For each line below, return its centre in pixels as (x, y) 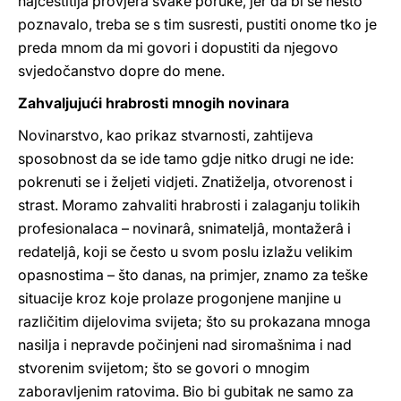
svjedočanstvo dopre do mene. (121, 71)
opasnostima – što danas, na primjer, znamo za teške (193, 275)
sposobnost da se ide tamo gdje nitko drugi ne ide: (186, 158)
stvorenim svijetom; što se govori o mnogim (164, 368)
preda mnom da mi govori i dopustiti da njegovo (178, 47)
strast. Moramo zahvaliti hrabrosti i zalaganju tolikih (189, 205)
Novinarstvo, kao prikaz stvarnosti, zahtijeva (166, 135)
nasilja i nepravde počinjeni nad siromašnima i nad (185, 345)
